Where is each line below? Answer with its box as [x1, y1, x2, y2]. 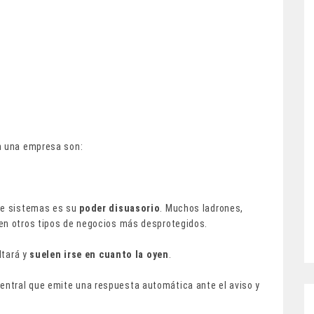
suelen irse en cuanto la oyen [29, 248, 169, 260]
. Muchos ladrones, [160, 202, 244, 214]
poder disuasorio [76, 202, 161, 214]
